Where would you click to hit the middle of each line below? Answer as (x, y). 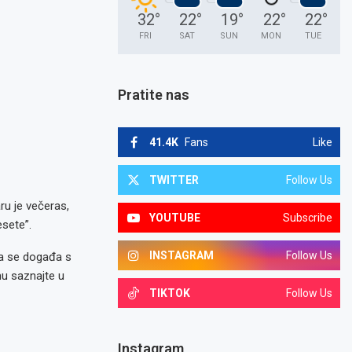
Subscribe (307, 218)
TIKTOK (170, 293)
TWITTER (174, 180)
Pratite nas (154, 95)
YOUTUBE (175, 218)
